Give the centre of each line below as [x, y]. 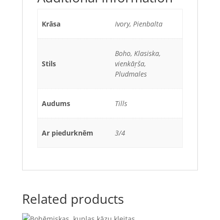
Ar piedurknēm [68, 133]
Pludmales [131, 74]
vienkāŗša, [130, 63]
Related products [73, 199]
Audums [56, 103]
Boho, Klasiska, [138, 53]
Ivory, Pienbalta [139, 24]
